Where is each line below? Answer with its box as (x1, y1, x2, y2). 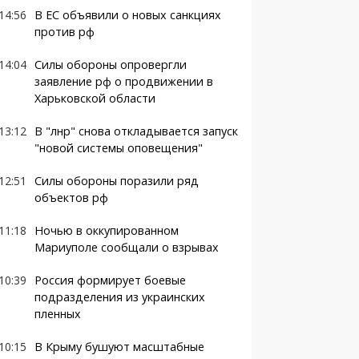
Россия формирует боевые (34, 272, 186, 288)
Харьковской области (34, 91, 155, 106)
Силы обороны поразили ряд (34, 173, 199, 188)
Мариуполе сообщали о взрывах (34, 240, 219, 255)
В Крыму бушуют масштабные (34, 339, 204, 354)
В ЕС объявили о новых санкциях (34, 7, 221, 22)
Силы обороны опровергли (34, 57, 187, 72)
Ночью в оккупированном (34, 223, 179, 238)
